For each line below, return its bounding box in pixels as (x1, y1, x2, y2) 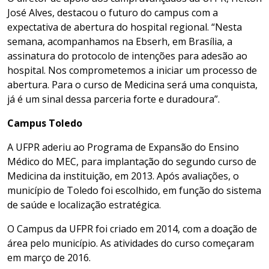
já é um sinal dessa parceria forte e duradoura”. (7, 92, 220, 106)
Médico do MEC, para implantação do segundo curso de (7, 155, 256, 169)
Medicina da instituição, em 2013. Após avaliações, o (7, 169, 239, 183)
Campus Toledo (7, 116, 82, 130)
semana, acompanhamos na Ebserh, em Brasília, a (7, 35, 232, 49)
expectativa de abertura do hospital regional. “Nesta (7, 20, 242, 34)
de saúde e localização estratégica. (7, 198, 161, 212)
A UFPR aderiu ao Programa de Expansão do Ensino (7, 141, 239, 154)
